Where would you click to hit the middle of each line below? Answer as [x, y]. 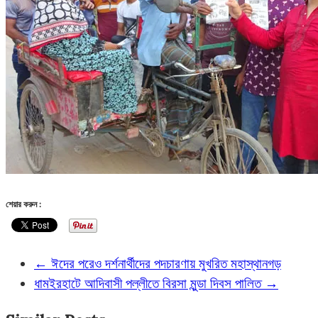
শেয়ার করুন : [23, 204]
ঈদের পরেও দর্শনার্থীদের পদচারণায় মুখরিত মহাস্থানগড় [164, 263]
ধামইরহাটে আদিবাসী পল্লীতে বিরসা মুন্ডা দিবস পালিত [149, 283]
